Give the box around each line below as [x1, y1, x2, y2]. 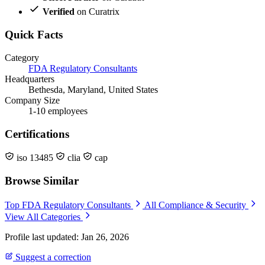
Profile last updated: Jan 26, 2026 [5, 231, 129, 242]
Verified [43, 7, 75, 17]
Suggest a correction [13, 251, 91, 262]
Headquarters [5, 73, 54, 84]
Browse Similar [5, 174, 79, 187]
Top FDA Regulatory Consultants [5, 199, 133, 210]
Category [5, 52, 39, 63]
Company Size [5, 95, 60, 105]
